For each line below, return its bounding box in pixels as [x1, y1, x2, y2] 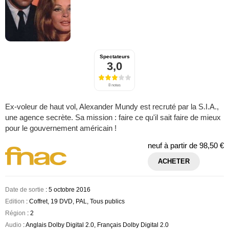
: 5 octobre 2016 [44, 186, 90, 193]
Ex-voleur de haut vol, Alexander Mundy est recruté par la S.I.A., [5, 102, 219, 111]
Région [5, 209, 26, 217]
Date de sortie [5, 186, 44, 193]
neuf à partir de [148, 141, 199, 150]
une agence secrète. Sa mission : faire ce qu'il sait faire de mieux [5, 112, 221, 122]
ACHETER [158, 157, 190, 165]
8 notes [108, 82, 121, 87]
